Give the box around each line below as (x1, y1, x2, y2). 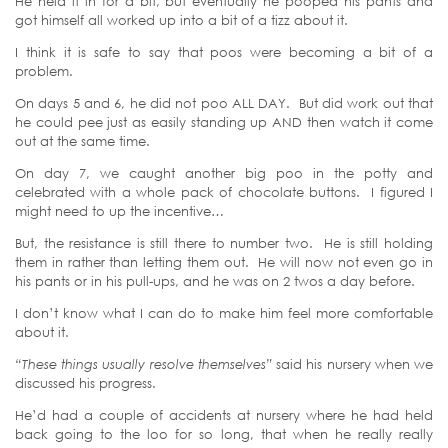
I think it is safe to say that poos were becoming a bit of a (15, 43, 433, 60)
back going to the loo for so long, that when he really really (15, 425, 433, 442)
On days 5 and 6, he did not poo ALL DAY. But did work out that (15, 94, 433, 111)
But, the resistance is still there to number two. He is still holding (15, 234, 433, 251)
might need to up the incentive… (15, 202, 224, 219)
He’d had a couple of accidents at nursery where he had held (15, 406, 433, 423)
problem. (15, 62, 73, 79)
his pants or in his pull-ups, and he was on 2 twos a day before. (15, 272, 415, 289)
